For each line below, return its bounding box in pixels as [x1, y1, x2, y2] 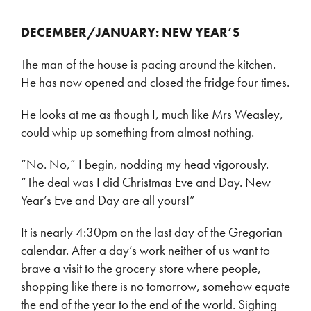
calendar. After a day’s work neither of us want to [21, 242, 270, 260]
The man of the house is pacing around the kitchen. [21, 56, 276, 74]
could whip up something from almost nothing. [21, 124, 254, 142]
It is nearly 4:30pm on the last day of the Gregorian [21, 224, 283, 242]
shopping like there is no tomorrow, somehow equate [21, 278, 290, 296]
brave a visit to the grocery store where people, [21, 260, 261, 278]
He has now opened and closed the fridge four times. [21, 74, 289, 92]
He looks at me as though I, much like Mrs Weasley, [21, 106, 283, 124]
